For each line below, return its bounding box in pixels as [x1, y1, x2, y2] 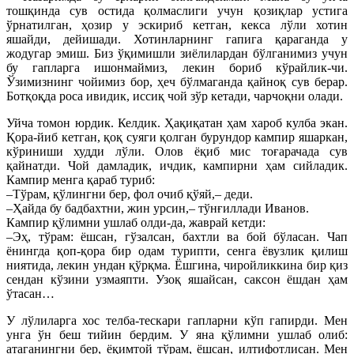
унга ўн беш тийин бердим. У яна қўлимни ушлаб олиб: [6, 328, 348, 342]
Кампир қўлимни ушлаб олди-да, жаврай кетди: [6, 216, 265, 230]
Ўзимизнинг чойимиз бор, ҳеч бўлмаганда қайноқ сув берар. [6, 75, 348, 89]
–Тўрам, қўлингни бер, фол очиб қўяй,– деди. [6, 187, 253, 201]
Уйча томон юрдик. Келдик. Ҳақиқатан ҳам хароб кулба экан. [6, 116, 348, 130]
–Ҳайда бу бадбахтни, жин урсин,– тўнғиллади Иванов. [6, 201, 309, 216]
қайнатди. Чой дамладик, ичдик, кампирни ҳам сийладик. [6, 159, 348, 173]
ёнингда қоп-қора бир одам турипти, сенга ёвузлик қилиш [6, 244, 348, 258]
